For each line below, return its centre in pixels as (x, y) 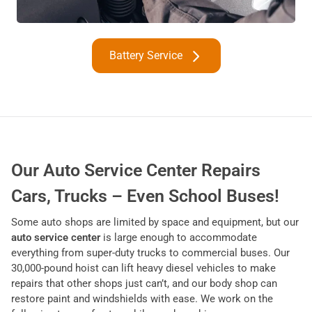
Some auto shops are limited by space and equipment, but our (155, 222)
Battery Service (146, 55)
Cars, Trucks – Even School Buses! (145, 196)
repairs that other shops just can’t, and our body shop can (144, 283)
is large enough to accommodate (179, 237)
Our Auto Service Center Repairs (136, 170)
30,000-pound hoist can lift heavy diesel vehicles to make (143, 268)
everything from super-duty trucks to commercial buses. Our (150, 252)
